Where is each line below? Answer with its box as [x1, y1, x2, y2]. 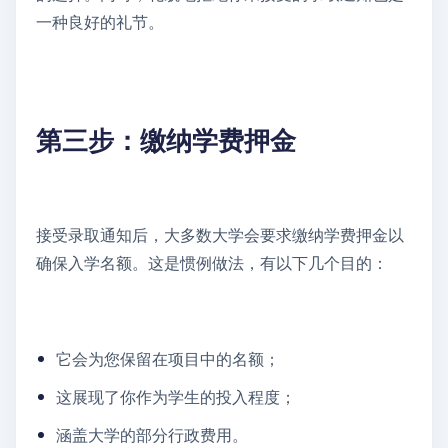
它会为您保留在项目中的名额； [56, 349, 280, 369]
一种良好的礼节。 [36, 12, 164, 32]
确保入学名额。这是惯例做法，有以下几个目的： [36, 253, 388, 273]
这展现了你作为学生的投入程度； [56, 387, 296, 407]
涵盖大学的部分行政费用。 [56, 425, 248, 445]
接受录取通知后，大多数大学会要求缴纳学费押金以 [36, 225, 404, 245]
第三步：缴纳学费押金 [36, 124, 296, 157]
